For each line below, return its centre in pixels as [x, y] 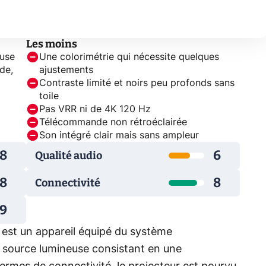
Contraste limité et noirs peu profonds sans [137, 83]
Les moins [52, 44]
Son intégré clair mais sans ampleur [119, 135]
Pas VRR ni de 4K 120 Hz [95, 109]
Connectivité [68, 183]
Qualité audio [69, 155]
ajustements [66, 70]
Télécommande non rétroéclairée [113, 122]
